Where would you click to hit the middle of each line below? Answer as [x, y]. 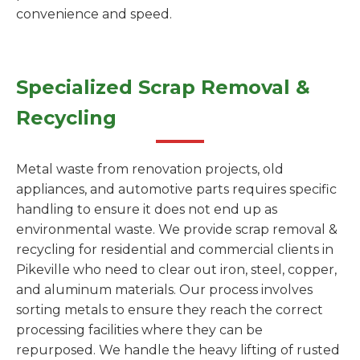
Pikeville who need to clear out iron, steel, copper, [176, 270]
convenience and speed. [94, 14]
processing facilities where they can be [139, 330]
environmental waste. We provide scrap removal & [177, 229]
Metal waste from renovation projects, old [150, 169]
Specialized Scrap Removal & [163, 87]
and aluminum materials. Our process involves [164, 290]
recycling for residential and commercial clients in [175, 250]
